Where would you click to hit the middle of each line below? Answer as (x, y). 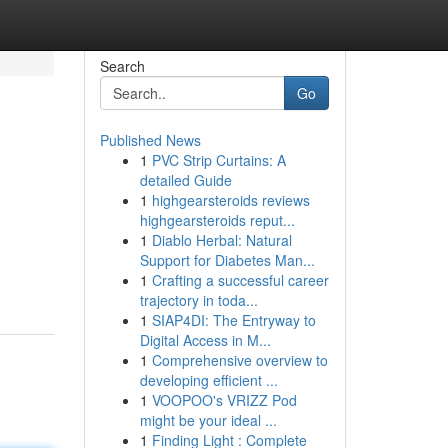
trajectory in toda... (198, 300)
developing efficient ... (208, 380)
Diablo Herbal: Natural (221, 240)
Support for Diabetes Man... (227, 260)
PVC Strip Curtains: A (218, 160)
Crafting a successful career (240, 280)
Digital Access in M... (205, 340)
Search (122, 66)
